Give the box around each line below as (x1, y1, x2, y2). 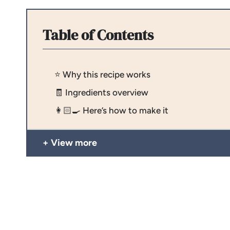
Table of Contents (43, 25, 154, 45)
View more (51, 137, 97, 148)
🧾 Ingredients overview (54, 87, 149, 98)
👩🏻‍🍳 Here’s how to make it (54, 105, 169, 116)
